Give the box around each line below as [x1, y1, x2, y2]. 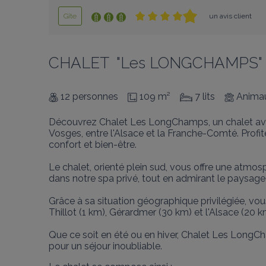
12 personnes [61, 91, 118, 102]
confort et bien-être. [49, 139, 137, 150]
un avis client [209, 12, 252, 20]
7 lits [195, 91, 215, 102]
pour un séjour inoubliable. [49, 240, 162, 252]
